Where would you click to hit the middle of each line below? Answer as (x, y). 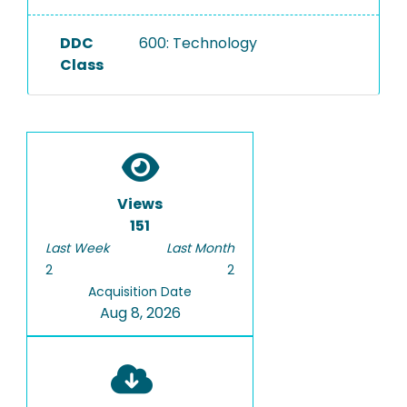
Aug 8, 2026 (140, 313)
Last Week (77, 248)
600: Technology (198, 43)
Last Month (200, 248)
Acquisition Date (140, 292)
